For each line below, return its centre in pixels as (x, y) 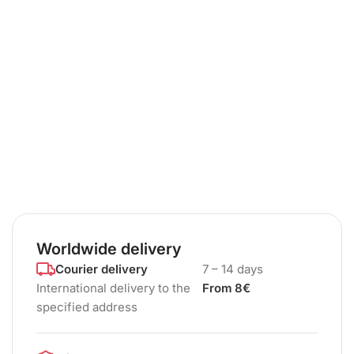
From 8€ (227, 288)
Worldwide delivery (109, 249)
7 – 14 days (233, 269)
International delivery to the (113, 288)
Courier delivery (102, 269)
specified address (87, 307)
